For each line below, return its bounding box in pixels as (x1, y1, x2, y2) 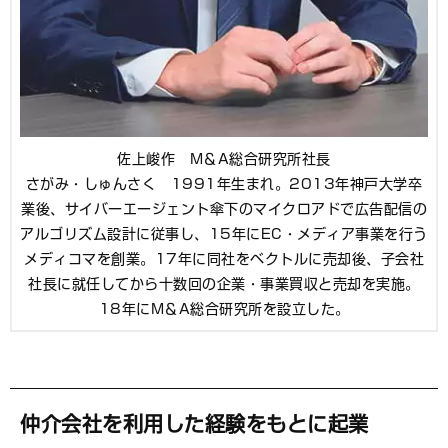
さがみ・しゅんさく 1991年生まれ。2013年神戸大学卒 (25, 176, 423, 191)
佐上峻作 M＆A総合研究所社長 (117, 151, 331, 166)
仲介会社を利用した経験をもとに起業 (20, 413, 369, 434)
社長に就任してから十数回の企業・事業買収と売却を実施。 (28, 276, 420, 291)
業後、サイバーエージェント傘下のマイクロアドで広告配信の (21, 201, 427, 216)
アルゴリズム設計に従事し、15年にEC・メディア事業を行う (20, 226, 428, 241)
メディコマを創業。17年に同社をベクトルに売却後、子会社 (24, 251, 424, 266)
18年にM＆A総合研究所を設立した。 (98, 301, 350, 316)
